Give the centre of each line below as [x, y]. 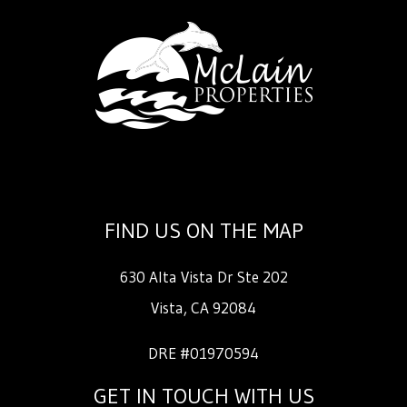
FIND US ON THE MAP [203, 230]
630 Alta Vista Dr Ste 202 [203, 276]
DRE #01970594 [203, 352]
